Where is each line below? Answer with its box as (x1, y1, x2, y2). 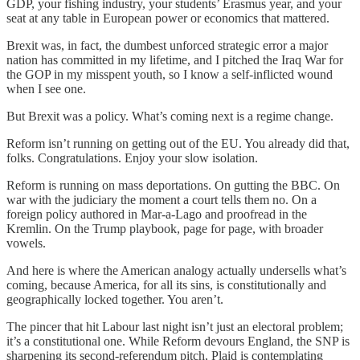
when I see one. (6, 82, 86, 96)
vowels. (6, 236, 46, 251)
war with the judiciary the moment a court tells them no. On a (6, 193, 317, 207)
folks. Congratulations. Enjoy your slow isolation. (6, 151, 258, 166)
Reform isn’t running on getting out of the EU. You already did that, (6, 137, 350, 151)
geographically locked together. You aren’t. (6, 292, 223, 307)
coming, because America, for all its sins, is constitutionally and (6, 278, 326, 292)
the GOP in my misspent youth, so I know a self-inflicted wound (6, 67, 333, 82)
